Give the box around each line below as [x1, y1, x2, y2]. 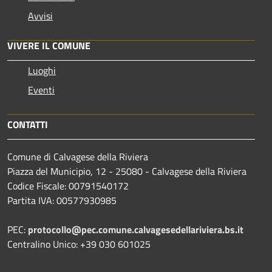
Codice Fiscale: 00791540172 [7, 178, 129, 193]
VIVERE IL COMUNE [7, 38, 90, 53]
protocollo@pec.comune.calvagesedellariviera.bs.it [28, 222, 243, 237]
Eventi [28, 82, 55, 97]
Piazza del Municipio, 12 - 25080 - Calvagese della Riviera [7, 163, 246, 178]
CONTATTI [7, 117, 48, 132]
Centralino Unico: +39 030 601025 [7, 236, 151, 251]
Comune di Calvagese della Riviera [7, 149, 148, 164]
